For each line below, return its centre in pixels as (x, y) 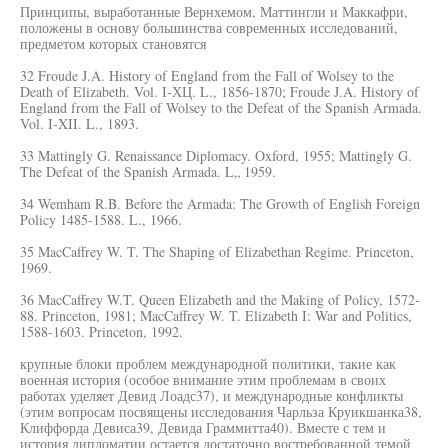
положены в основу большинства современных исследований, (209, 27)
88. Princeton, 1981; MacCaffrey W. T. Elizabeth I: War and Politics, (216, 315)
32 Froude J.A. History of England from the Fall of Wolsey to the (207, 75)
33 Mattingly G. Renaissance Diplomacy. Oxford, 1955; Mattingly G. (216, 155)
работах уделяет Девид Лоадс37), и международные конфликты (211, 395)
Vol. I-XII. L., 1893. (79, 123)
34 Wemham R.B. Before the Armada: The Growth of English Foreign (220, 203)
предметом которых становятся (113, 43)
